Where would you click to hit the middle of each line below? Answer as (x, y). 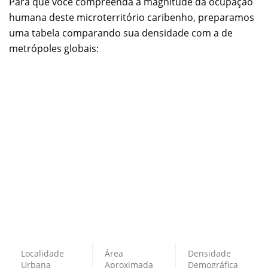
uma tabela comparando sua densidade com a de (121, 33)
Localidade (42, 254)
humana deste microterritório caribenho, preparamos (132, 18)
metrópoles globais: (54, 49)
